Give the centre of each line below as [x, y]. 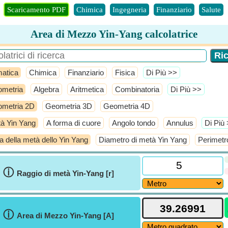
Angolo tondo [134, 123]
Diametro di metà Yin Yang [143, 140]
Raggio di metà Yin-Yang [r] [65, 173]
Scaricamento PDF [36, 10]
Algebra [46, 89]
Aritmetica [87, 89]
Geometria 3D [69, 106]
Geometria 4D [127, 106]
